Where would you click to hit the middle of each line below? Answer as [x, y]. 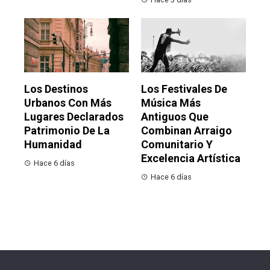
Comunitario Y [177, 145]
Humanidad [53, 145]
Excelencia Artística [191, 159]
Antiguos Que [175, 117]
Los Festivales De [184, 89]
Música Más [171, 103]
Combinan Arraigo [187, 131]
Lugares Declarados [74, 117]
